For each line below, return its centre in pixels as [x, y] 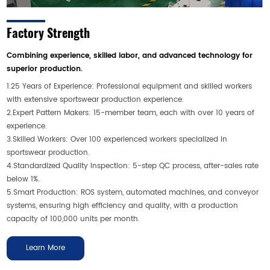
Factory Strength [49, 32]
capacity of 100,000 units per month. [74, 219]
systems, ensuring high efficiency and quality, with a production [123, 206]
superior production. [45, 69]
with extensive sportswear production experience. [96, 99]
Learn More [46, 248]
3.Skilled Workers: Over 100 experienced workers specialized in [117, 139]
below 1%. [24, 179]
